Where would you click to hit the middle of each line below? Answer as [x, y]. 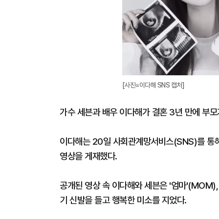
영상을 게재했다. [88, 156]
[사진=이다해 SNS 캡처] [153, 85]
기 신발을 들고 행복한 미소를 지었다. [123, 200]
